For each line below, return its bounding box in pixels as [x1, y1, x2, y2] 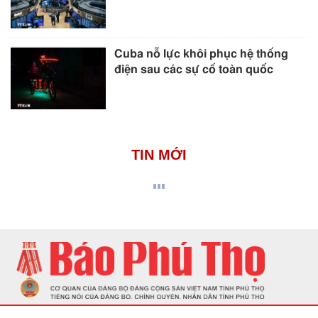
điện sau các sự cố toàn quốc [114, 64, 274, 76]
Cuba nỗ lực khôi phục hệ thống [114, 48, 289, 60]
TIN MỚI [131, 147, 187, 163]
